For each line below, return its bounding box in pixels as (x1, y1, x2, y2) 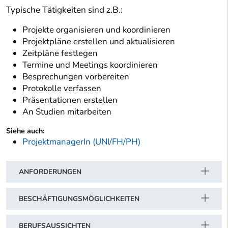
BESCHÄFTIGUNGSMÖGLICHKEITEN (19, 194, 139, 204)
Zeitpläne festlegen (22, 47, 98, 60)
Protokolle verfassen (22, 82, 101, 95)
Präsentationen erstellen (22, 94, 118, 106)
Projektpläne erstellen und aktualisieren (22, 36, 175, 48)
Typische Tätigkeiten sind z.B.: (6, 4, 123, 16)
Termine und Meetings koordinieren (22, 59, 158, 71)
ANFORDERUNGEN (19, 167, 81, 177)
